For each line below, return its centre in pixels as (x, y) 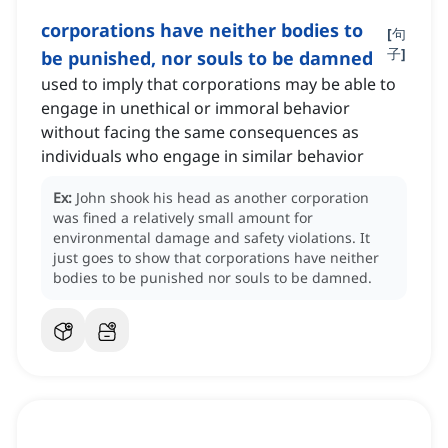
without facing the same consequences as (200, 132)
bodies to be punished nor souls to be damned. (212, 278)
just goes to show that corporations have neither (216, 258)
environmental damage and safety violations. (204, 238)
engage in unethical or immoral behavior (195, 108)
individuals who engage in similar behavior (202, 156)
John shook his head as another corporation (222, 198)
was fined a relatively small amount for (183, 218)
